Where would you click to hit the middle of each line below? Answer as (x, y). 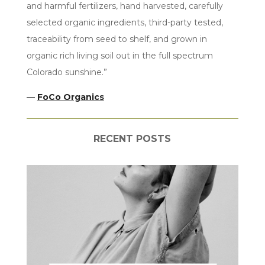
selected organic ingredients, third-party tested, (125, 22)
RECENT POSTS (132, 139)
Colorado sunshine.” (67, 72)
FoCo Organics (70, 97)
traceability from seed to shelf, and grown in (117, 39)
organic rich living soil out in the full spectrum (119, 56)
